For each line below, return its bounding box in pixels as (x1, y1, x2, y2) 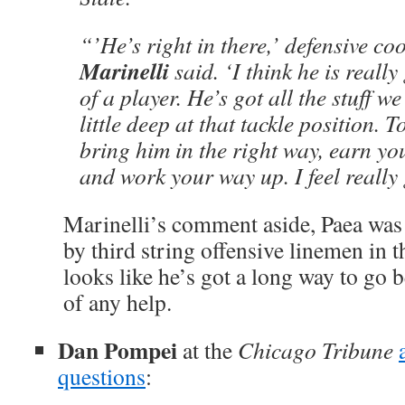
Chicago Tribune (238, 334, 393, 365)
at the (177, 334, 238, 365)
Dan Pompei (58, 333, 177, 367)
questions (58, 361, 146, 391)
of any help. (63, 287, 172, 317)
